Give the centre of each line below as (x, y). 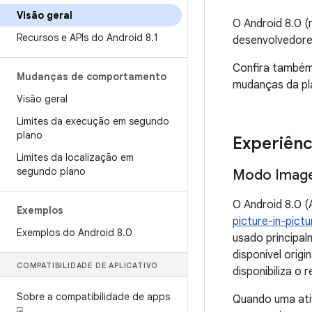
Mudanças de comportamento (92, 77)
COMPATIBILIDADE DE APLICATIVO (88, 265)
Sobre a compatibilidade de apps (93, 297)
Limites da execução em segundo (93, 121)
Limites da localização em (75, 157)
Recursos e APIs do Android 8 (84, 38)
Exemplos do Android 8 (70, 233)
